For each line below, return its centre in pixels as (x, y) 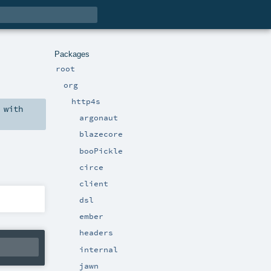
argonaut (98, 118)
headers (96, 233)
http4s (86, 101)
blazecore (101, 134)
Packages (72, 54)
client (93, 183)
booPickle (101, 150)
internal (98, 249)
